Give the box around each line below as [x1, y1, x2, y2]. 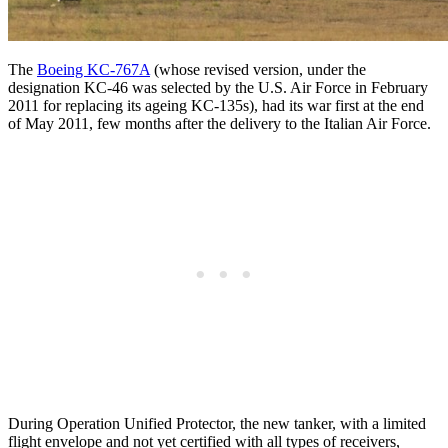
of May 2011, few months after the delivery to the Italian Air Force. [8, 114, 431, 132]
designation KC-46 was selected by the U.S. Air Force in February [8, 78, 428, 96]
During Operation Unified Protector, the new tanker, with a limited [8, 414, 426, 432]
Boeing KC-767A [37, 60, 150, 78]
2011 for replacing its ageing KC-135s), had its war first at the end [8, 96, 424, 114]
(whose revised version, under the [150, 60, 366, 78]
